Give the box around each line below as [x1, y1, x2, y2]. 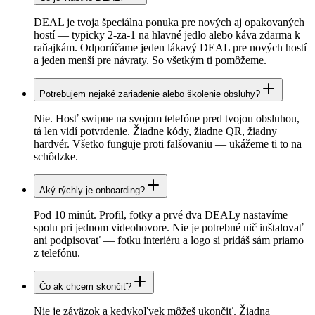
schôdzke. [34, 150, 78, 163]
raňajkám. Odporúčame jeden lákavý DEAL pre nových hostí [34, 41, 307, 54]
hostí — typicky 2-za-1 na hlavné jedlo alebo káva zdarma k [34, 29, 300, 41]
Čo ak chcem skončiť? [39, 281, 131, 292]
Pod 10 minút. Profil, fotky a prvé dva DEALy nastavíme [34, 209, 288, 221]
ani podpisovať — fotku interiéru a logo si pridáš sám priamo [34, 234, 304, 247]
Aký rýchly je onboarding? [39, 185, 145, 196]
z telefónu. [34, 247, 80, 259]
